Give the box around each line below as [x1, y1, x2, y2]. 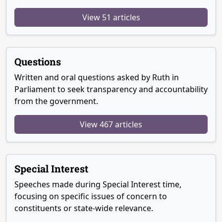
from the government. [14, 96, 98, 107]
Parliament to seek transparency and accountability [14, 84, 208, 95]
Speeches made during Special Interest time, [14, 179, 181, 190]
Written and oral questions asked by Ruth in [14, 72, 179, 83]
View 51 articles [82, 12, 140, 23]
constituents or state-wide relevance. [14, 203, 153, 214]
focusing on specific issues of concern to [14, 191, 167, 202]
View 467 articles [80, 119, 142, 130]
